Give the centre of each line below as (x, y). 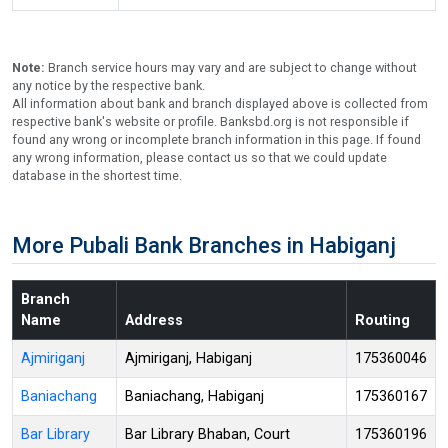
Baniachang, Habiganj (194, 396)
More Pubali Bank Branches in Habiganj (204, 245)
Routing (382, 320)
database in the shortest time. (97, 175)
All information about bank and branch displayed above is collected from (220, 103)
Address (154, 320)
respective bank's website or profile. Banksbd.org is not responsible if (210, 121)
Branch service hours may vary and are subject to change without (232, 67)
